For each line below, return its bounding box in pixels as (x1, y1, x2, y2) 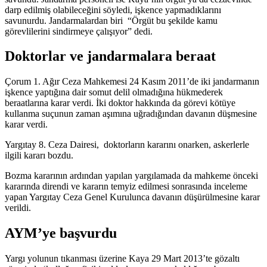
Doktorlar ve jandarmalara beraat (5, 48, 216, 64)
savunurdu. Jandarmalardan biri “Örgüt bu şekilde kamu (5, 15, 218, 26)
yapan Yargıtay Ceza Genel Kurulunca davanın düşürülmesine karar (5, 192, 260, 203)
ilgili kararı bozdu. (5, 150, 73, 161)
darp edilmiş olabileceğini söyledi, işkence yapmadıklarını (5, 4, 221, 15)
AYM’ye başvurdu (5, 225, 117, 241)
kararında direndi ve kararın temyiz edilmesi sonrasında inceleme (5, 181, 247, 192)
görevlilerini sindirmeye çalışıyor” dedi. (5, 26, 153, 36)
